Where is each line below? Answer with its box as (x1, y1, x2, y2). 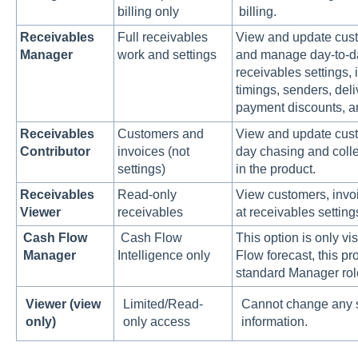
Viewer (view (26, 296, 101, 311)
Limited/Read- (123, 296, 204, 311)
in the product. (235, 161, 316, 176)
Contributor (19, 144, 90, 158)
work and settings (117, 47, 217, 62)
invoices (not (117, 144, 189, 158)
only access (123, 314, 191, 328)
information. (241, 314, 308, 328)
